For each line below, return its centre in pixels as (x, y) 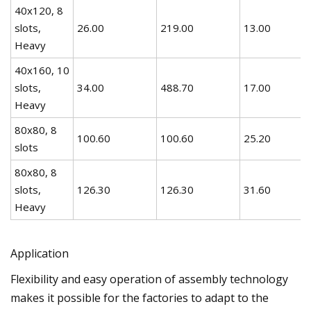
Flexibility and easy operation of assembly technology (149, 279)
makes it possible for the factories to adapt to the (140, 297)
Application (40, 253)
